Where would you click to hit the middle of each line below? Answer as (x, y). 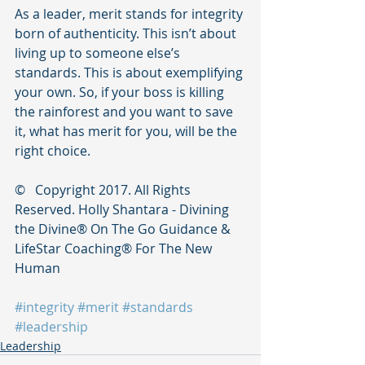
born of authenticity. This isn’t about (127, 34)
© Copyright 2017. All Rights (104, 190)
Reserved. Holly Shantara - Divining (123, 210)
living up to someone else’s (99, 53)
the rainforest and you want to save (125, 112)
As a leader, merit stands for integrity (130, 14)
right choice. (54, 151)
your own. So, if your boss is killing (121, 92)
